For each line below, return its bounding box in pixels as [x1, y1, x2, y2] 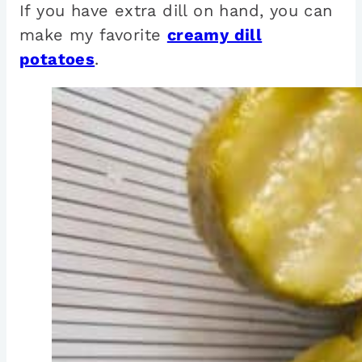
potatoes [19, 48, 95, 69]
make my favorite [19, 24, 167, 44]
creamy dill [166, 24, 263, 44]
